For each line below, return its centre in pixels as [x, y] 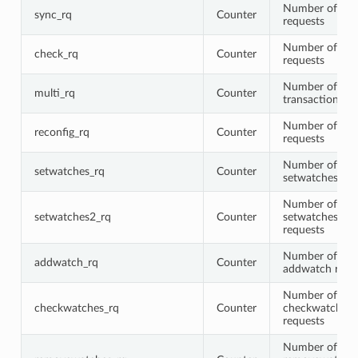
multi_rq [54, 93]
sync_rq [53, 14]
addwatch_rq [66, 262]
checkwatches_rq [76, 308]
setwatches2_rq [72, 217]
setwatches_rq [69, 171]
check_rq [56, 54]
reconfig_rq [62, 132]
